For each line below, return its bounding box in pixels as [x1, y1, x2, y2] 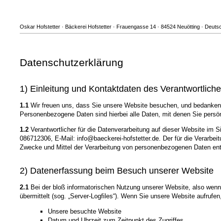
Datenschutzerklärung [20, 57, 123, 69]
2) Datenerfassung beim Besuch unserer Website [20, 166, 214, 176]
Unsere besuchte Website [47, 208, 121, 216]
